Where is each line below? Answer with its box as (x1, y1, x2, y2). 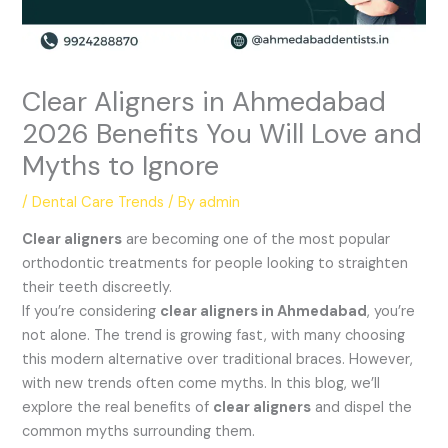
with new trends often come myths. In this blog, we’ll (22, 373, 381, 393)
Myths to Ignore (22, 148, 220, 184)
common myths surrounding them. (22, 421, 256, 441)
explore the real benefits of (22, 397, 214, 417)
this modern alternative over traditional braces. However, (22, 349, 414, 369)
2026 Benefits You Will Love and (22, 116, 423, 152)
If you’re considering (22, 301, 161, 321)
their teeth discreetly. (22, 277, 177, 297)
